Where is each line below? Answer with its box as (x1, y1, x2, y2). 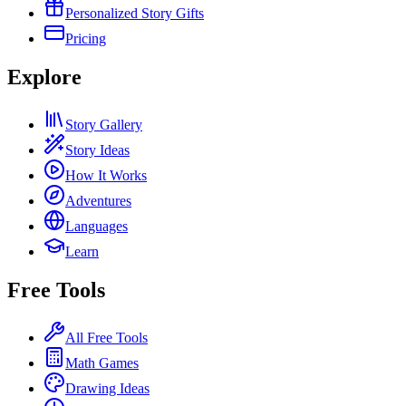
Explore (7, 65, 82, 90)
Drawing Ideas (65, 381, 150, 397)
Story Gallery (65, 117, 142, 133)
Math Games (65, 355, 139, 372)
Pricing (65, 31, 106, 47)
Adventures (65, 193, 131, 209)
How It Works (65, 168, 147, 184)
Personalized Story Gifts (65, 5, 204, 22)
